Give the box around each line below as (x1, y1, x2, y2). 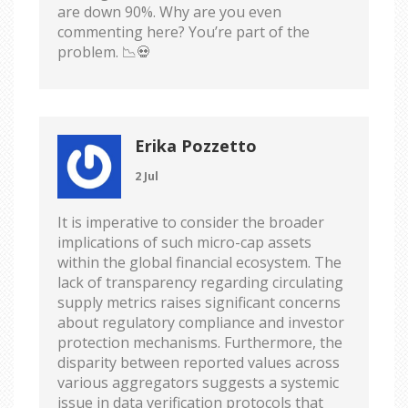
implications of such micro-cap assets (57, 231, 311, 252)
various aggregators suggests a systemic (57, 372, 339, 393)
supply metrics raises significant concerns (57, 291, 341, 312)
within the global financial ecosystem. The (57, 251, 342, 272)
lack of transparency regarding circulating (57, 271, 343, 292)
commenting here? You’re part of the (57, 21, 310, 42)
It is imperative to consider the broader (57, 211, 324, 232)
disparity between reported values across (57, 352, 340, 372)
